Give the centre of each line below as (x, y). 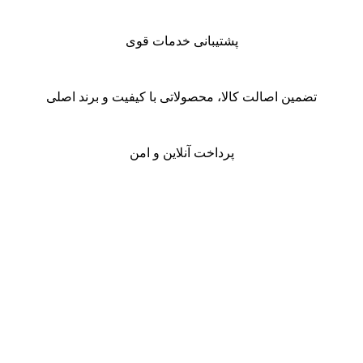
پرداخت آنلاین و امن (181, 152)
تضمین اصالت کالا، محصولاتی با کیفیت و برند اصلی (181, 96)
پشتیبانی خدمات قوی (181, 41)
